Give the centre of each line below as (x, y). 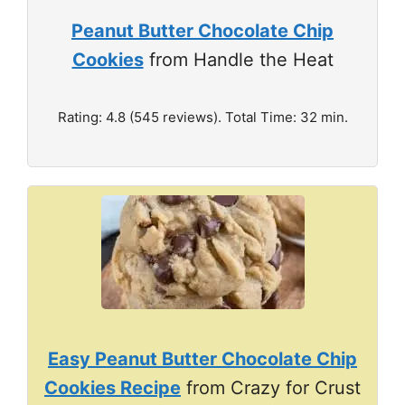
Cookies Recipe (113, 388)
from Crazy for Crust (271, 388)
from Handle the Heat (238, 60)
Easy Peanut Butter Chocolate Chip (202, 359)
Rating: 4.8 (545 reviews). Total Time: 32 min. (202, 117)
